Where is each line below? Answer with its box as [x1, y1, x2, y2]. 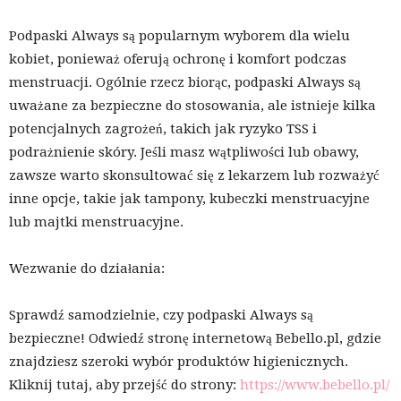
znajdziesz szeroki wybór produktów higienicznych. [9, 354, 348, 371]
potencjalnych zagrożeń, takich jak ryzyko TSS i [9, 121, 317, 138]
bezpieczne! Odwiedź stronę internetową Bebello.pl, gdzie [9, 330, 381, 347]
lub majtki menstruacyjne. [9, 214, 183, 231]
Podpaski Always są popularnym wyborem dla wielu [9, 28, 350, 45]
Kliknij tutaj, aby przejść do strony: [9, 377, 240, 394]
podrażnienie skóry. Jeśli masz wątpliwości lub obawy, [9, 144, 359, 161]
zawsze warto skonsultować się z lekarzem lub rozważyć [9, 167, 380, 184]
